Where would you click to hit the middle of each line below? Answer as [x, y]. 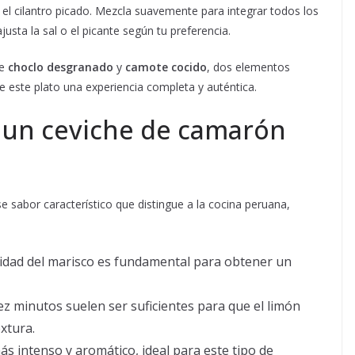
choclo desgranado [61, 67]
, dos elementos [248, 67]
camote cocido [166, 67]
